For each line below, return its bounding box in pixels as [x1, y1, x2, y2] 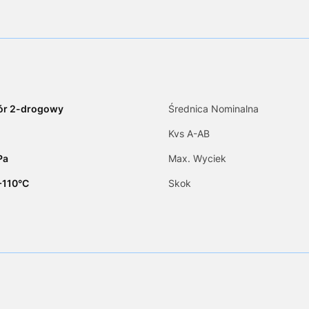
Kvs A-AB [168, 128, 210, 140]
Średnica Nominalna [168, 103, 259, 115]
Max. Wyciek [168, 152, 226, 165]
